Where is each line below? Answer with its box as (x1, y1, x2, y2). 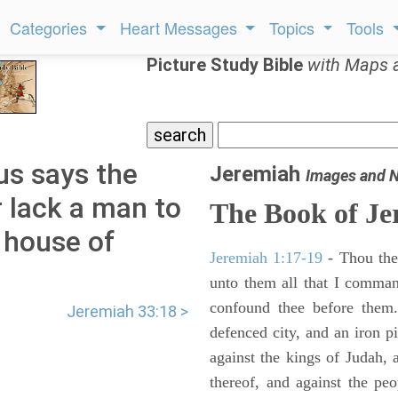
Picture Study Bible (147, 54, 307, 76)
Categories (10, 16, 92, 39)
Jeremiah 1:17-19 (210, 249, 323, 267)
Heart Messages (119, 16, 242, 39)
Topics (269, 16, 320, 39)
